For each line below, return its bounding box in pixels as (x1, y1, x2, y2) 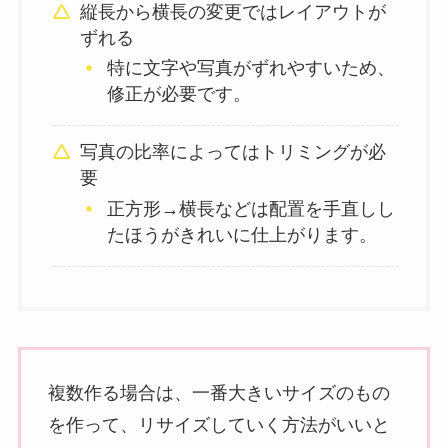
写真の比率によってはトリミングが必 (80, 142, 387, 163)
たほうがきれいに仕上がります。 (107, 224, 377, 245)
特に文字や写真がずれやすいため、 (107, 58, 395, 79)
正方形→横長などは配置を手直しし (107, 198, 395, 219)
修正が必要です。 (107, 84, 251, 105)
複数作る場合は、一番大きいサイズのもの (47, 382, 390, 403)
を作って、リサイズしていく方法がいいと (47, 414, 390, 435)
